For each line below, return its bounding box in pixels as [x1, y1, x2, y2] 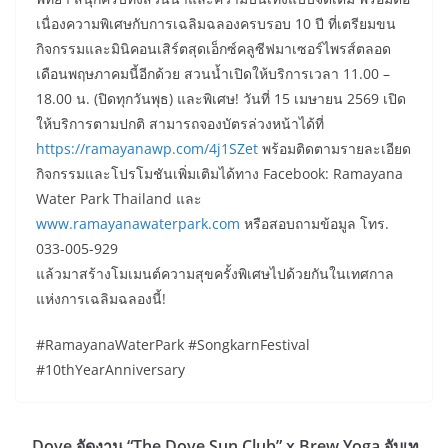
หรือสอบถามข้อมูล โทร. [240, 214, 389, 234]
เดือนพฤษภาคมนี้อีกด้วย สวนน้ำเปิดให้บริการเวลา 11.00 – [36, 64, 390, 84]
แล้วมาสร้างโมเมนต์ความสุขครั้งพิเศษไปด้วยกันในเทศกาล [36, 264, 394, 284]
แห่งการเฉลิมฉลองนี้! [36, 289, 166, 309]
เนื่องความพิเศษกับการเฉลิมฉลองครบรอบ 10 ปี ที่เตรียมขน [36, 14, 396, 34]
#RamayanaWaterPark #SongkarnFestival [36, 335, 310, 355]
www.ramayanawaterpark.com [36, 214, 240, 234]
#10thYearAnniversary [36, 360, 185, 380]
